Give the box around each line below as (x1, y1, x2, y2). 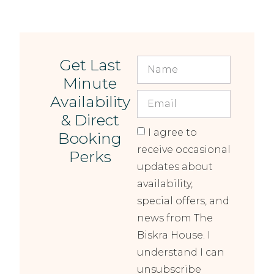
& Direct (61, 111, 120, 130)
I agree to (147, 127, 197, 139)
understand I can (136, 246, 224, 259)
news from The (136, 212, 213, 224)
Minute (63, 74, 117, 93)
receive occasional (136, 144, 231, 156)
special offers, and (136, 195, 229, 207)
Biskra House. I (136, 229, 210, 242)
